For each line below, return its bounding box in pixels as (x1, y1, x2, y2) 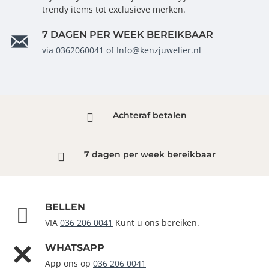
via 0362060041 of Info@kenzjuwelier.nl (42, 44, 201, 56)
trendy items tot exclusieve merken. (42, 4, 186, 16)
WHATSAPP (45, 242, 104, 254)
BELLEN (45, 201, 85, 213)
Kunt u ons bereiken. (113, 217, 199, 229)
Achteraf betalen (112, 110, 187, 121)
